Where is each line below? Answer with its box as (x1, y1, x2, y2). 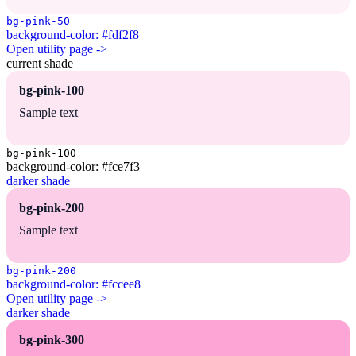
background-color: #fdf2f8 (6, 28, 139, 42)
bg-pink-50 (6, 15, 70, 28)
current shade (6, 56, 73, 71)
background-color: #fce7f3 (6, 160, 140, 174)
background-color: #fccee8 (6, 277, 141, 292)
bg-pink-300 (19, 333, 84, 347)
